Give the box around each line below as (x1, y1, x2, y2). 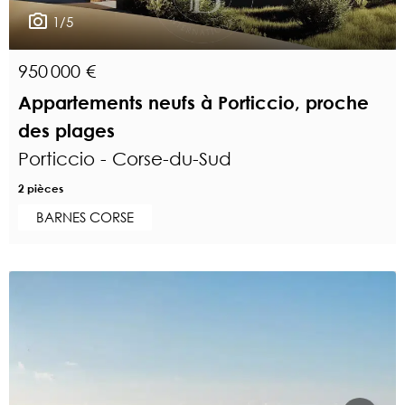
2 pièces (18, 180, 63, 195)
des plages (18, 119, 115, 141)
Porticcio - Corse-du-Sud (18, 147, 231, 169)
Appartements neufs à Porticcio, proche (18, 91, 369, 113)
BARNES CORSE (36, 207, 134, 226)
